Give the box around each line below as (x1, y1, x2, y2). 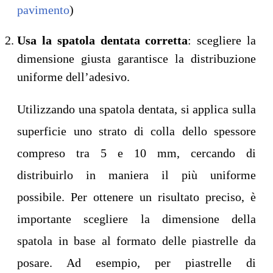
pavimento (17, 3, 69, 17)
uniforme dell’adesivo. (17, 70, 130, 84)
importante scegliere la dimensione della (17, 212, 256, 226)
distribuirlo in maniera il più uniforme (17, 168, 256, 182)
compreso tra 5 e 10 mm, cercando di (17, 146, 256, 160)
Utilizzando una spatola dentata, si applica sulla (17, 102, 256, 116)
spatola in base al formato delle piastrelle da (17, 234, 256, 248)
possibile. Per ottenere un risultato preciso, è (17, 190, 256, 204)
